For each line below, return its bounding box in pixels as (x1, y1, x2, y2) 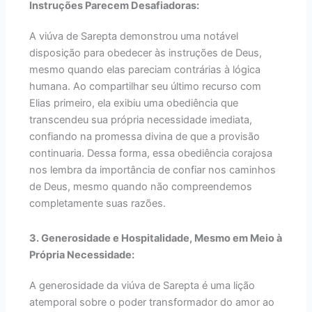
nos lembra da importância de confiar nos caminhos (29, 164, 276, 177)
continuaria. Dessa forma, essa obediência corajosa (29, 147, 273, 160)
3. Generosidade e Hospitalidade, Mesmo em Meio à (29, 231, 283, 244)
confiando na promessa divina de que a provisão (29, 130, 260, 143)
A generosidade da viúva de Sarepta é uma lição (29, 279, 256, 292)
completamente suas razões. (29, 197, 166, 210)
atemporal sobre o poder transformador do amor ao (29, 295, 275, 309)
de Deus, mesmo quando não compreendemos (29, 180, 253, 194)
